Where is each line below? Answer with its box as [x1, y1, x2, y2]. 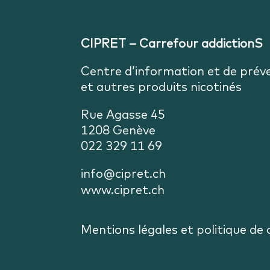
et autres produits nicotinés [81, 78, 242, 94]
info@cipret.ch [81, 165, 166, 181]
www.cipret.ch [81, 181, 165, 197]
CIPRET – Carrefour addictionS [81, 35, 263, 51]
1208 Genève [81, 122, 156, 137]
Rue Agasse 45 [81, 106, 166, 122]
